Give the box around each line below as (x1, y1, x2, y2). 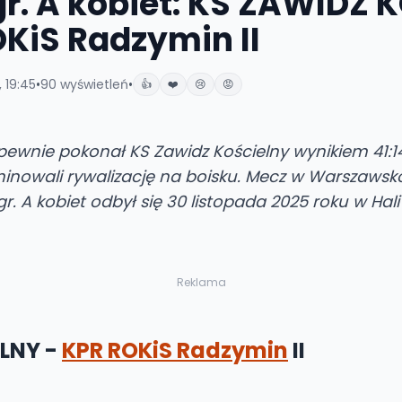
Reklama (176, 275, 226, 290)
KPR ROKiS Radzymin (62, 336, 288, 365)
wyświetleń (57, 75, 128, 93)
